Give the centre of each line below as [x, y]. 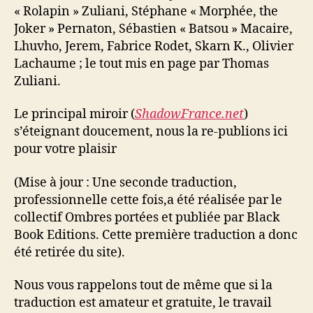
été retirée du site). [70, 252]
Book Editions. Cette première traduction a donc [156, 235]
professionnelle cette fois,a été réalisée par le [148, 200]
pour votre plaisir [65, 149]
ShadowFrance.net [189, 114]
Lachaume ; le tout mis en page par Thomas [141, 64]
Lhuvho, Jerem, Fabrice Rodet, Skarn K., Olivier [154, 46]
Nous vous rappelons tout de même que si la [143, 285]
